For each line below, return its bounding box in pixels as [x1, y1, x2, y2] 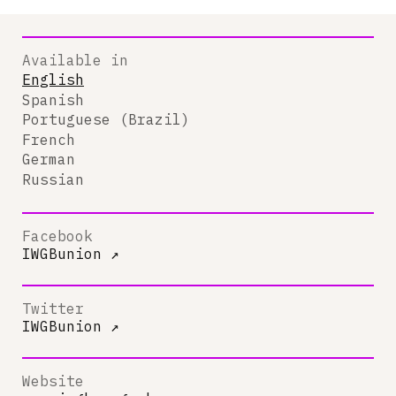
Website [22, 372, 84, 390]
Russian [22, 170, 84, 188]
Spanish [22, 90, 84, 109]
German [22, 150, 75, 168]
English [22, 71, 84, 88]
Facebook [22, 227, 93, 245]
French [22, 130, 75, 148]
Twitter [22, 300, 84, 317]
